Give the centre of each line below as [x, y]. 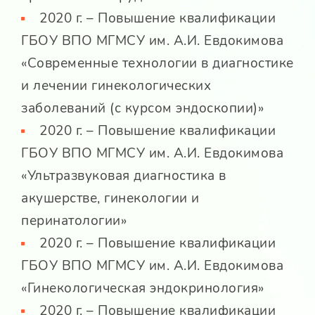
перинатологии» [74, 221]
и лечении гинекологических [116, 86]
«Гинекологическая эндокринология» [143, 289]
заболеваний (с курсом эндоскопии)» [142, 109]
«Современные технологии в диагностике [157, 64]
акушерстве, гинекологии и [110, 199]
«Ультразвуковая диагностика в [124, 176]
